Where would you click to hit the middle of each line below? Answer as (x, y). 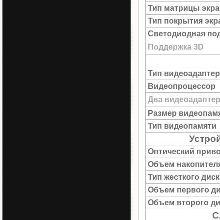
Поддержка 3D (176, 47)
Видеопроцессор (182, 86)
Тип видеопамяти (182, 126)
